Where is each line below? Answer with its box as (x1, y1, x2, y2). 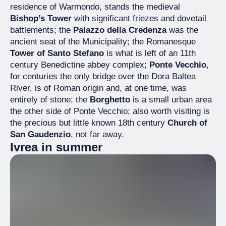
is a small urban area (130, 95, 212, 104)
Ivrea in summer (10, 140, 102, 154)
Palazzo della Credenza (73, 25, 166, 35)
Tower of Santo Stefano (10, 48, 104, 58)
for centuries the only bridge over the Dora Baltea (10, 72, 196, 81)
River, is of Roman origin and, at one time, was (10, 83, 187, 93)
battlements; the (10, 25, 73, 35)
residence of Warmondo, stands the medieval (10, 2, 180, 12)
